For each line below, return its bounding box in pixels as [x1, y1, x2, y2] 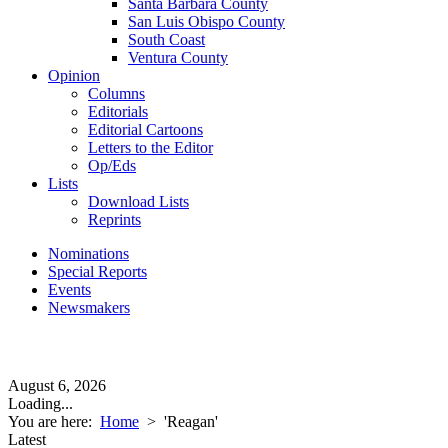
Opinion [48, 67, 100, 84]
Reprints [88, 211, 141, 228]
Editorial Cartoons [88, 121, 203, 138]
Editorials [88, 103, 148, 120]
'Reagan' [164, 413, 218, 430]
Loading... [8, 395, 73, 412]
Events [48, 281, 91, 298]
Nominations [48, 245, 129, 262]
